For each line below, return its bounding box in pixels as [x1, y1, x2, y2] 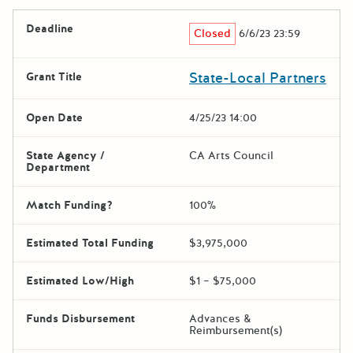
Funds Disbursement [26, 310, 135, 326]
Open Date [26, 110, 83, 125]
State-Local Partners [189, 68, 326, 87]
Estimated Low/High [26, 273, 134, 288]
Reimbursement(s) [189, 322, 282, 338]
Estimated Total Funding [26, 235, 154, 251]
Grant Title [26, 69, 82, 84]
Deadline [26, 20, 73, 36]
